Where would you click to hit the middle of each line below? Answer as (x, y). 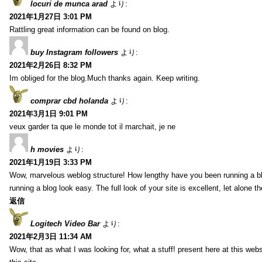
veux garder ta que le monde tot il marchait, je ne (92, 126)
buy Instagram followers (74, 52)
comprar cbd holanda (69, 101)
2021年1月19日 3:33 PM (51, 162)
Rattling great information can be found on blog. (89, 29)
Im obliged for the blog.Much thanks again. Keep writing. (105, 78)
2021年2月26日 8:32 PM (51, 65)
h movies (47, 149)
